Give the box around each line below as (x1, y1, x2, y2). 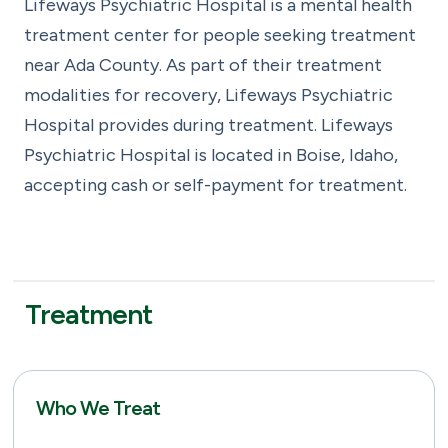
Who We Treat (35, 396, 160, 420)
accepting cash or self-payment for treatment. (24, 174, 407, 196)
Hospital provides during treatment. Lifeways (24, 114, 393, 136)
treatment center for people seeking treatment (24, 24, 416, 46)
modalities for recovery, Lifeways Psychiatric (24, 84, 393, 106)
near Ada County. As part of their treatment (24, 54, 382, 76)
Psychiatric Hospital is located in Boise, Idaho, (24, 144, 398, 166)
